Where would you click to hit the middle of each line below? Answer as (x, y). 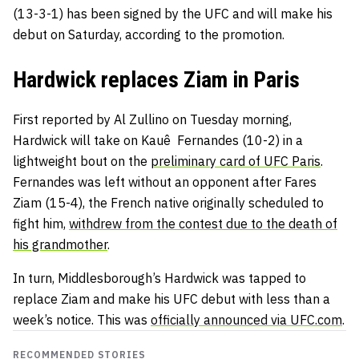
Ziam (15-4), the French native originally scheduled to (168, 202)
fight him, (41, 223)
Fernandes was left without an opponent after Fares (165, 182)
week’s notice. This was (82, 319)
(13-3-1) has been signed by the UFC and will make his (173, 13)
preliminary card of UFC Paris (236, 161)
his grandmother (60, 244)
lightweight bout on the (82, 161)
